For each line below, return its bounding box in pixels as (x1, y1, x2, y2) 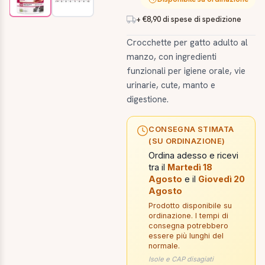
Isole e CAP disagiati (148, 254, 214, 263)
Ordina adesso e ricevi (148, 150, 239, 161)
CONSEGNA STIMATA (148, 125, 234, 134)
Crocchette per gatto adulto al (127, 37, 248, 49)
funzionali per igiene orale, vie (127, 65, 246, 77)
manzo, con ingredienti (127, 51, 217, 63)
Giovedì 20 (198, 174, 245, 185)
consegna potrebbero (148, 221, 229, 230)
